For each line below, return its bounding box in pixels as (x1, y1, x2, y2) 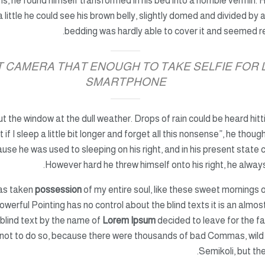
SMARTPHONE (85, 75, 166, 88)
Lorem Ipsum (101, 215, 156, 225)
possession (35, 184, 82, 195)
